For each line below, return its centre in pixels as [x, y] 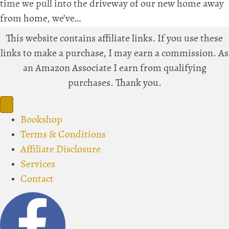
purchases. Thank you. [114, 83]
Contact [37, 179]
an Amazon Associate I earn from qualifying [114, 68]
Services [38, 165]
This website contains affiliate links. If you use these [114, 39]
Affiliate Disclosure [61, 150]
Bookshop [41, 120]
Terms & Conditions [63, 135]
